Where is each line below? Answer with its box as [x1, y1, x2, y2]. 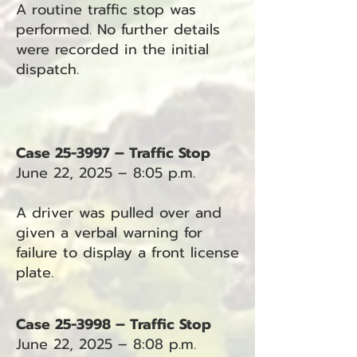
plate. [16, 261, 53, 284]
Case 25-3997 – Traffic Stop [16, 142, 210, 164]
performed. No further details [16, 18, 220, 41]
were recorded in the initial [16, 38, 209, 61]
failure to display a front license [16, 241, 239, 264]
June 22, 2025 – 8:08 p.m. [16, 333, 196, 355]
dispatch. [16, 58, 79, 80]
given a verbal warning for [16, 222, 202, 244]
